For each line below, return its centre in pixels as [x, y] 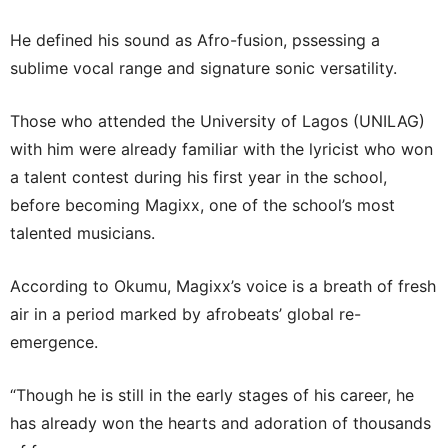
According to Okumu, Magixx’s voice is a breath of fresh [223, 286]
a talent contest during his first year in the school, [198, 177]
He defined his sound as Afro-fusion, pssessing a [195, 40]
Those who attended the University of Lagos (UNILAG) [217, 121]
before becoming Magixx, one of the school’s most [202, 205]
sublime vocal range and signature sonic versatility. [203, 68]
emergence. [54, 342]
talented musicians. [82, 233]
